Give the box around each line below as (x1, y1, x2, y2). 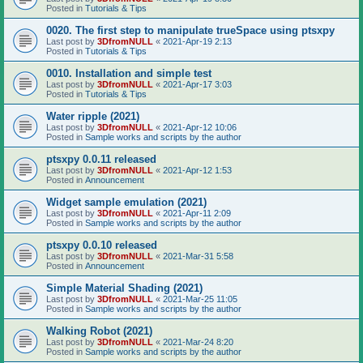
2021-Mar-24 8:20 (163, 336, 233, 347)
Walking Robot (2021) (46, 324, 152, 337)
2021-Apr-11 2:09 (163, 207, 231, 218)
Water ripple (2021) (46, 109, 139, 122)
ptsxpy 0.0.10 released (46, 238, 157, 251)
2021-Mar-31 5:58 (163, 250, 233, 261)
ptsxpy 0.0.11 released (46, 152, 156, 165)
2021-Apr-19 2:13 (163, 36, 232, 46)
